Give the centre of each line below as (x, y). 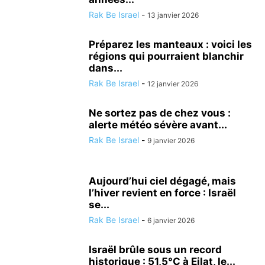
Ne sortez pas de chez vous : (160, 113)
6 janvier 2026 (171, 220)
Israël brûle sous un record (155, 250)
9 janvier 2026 (171, 140)
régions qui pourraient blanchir (166, 56)
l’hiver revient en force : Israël (162, 193)
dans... (106, 68)
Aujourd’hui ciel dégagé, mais (162, 181)
